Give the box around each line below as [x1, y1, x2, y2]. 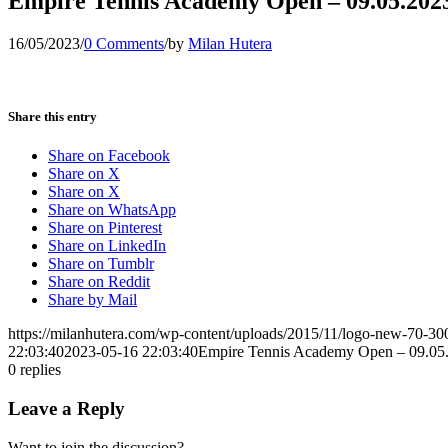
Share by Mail [48, 291, 137, 309]
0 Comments [84, 34, 164, 52]
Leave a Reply [8, 397, 125, 419]
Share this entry [8, 108, 97, 124]
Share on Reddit [48, 273, 150, 291]
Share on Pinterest [48, 219, 162, 237]
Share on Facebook [48, 147, 170, 165]
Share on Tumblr [48, 255, 154, 273]
